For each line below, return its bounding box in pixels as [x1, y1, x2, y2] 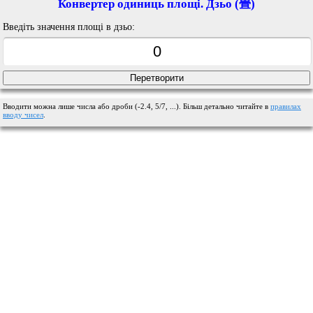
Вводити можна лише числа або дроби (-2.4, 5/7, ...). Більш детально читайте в [3, 101, 270, 110]
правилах [270, 101, 301, 110]
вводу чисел [3, 110, 43, 119]
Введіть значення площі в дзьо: [3, 20, 135, 32]
